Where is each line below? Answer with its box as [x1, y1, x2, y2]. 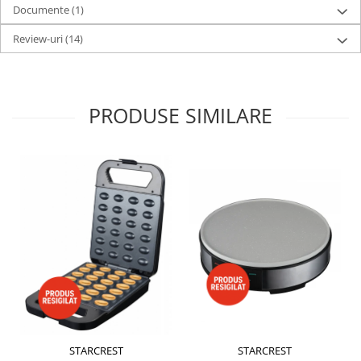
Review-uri [13, 31, 65, 46]
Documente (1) [13, 2, 84, 17]
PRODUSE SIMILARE [89, 101, 272, 129]
